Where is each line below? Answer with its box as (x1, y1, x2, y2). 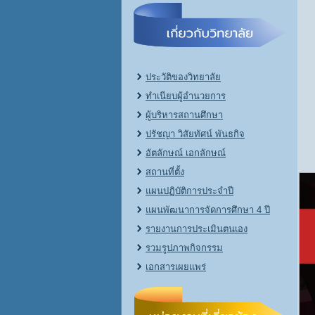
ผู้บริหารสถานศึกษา (146, 110, 223, 120)
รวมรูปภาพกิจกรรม (146, 243, 223, 253)
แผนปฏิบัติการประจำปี (146, 186, 233, 196)
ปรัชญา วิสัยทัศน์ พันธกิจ (146, 129, 245, 139)
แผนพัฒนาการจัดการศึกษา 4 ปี (146, 205, 270, 215)
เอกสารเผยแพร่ (146, 262, 206, 272)
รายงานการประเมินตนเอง (146, 224, 247, 234)
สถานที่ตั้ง (146, 167, 184, 177)
